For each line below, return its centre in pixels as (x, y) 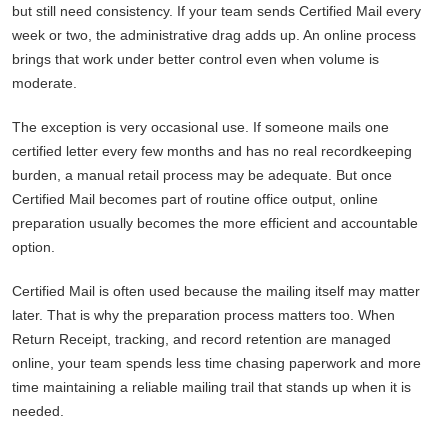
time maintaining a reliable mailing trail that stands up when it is (211, 387)
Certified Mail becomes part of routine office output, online (195, 199)
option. (33, 247)
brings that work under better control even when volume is (195, 59)
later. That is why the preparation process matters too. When (203, 315)
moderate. (44, 83)
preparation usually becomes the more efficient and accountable (215, 223)
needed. (38, 411)
